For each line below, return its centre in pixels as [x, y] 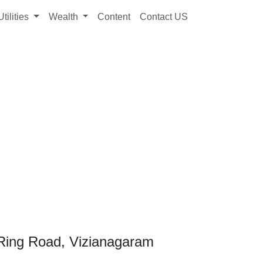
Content [114, 17]
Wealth [64, 17]
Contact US [164, 17]
